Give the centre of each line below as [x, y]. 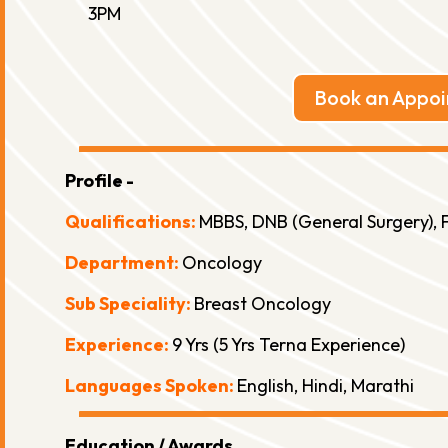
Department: [123, 263]
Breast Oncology [262, 304]
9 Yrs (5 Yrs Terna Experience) [288, 345]
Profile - [99, 181]
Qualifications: [131, 222]
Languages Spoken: [150, 386]
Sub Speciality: [129, 304]
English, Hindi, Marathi [325, 386]
